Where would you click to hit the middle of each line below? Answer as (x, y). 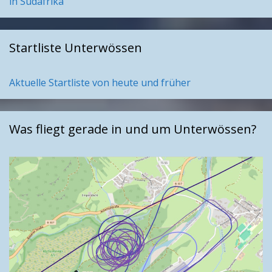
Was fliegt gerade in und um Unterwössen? (133, 129)
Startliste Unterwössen (76, 48)
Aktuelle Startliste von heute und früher (100, 83)
